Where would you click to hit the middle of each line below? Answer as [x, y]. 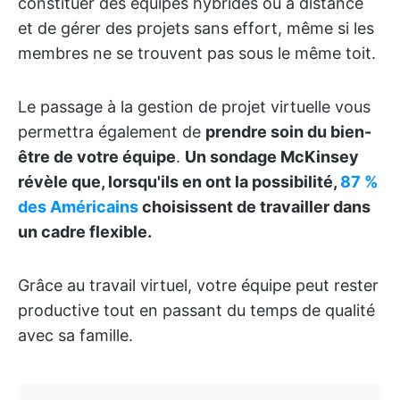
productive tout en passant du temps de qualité [196, 310]
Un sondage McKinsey [272, 157]
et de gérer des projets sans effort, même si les [196, 28]
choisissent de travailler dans [254, 207]
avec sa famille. [75, 335]
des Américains [78, 207]
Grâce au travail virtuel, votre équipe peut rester [198, 285]
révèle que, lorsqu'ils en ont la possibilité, [179, 182]
